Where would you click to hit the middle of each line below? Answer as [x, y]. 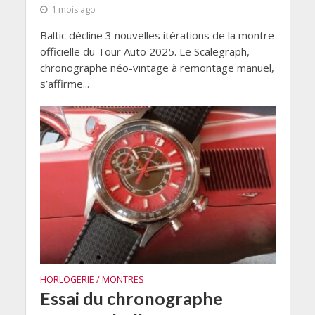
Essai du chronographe [131, 298]
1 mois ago [73, 10]
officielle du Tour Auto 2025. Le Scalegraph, [144, 52]
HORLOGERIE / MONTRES [92, 279]
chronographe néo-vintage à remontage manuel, [157, 68]
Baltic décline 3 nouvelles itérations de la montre [157, 36]
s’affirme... [64, 84]
